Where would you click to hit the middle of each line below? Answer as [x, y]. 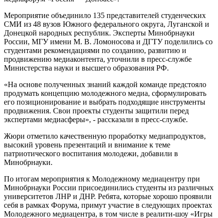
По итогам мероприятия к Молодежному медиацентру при [102, 179]
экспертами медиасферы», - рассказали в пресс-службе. [96, 119]
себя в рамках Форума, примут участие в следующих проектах [108, 205]
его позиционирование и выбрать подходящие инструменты [105, 102]
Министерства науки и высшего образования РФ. [86, 68]
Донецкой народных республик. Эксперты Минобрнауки [99, 33]
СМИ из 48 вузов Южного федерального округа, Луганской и [107, 24]
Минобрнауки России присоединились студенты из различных [109, 187]
